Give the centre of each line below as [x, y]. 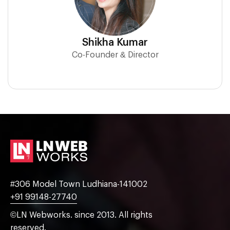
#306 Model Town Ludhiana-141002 [79, 184]
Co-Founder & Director [115, 55]
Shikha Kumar [115, 42]
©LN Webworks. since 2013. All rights [81, 215]
